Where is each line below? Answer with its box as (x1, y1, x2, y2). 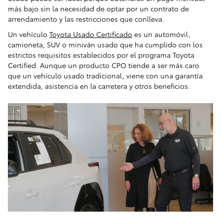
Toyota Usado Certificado (49, 29, 132, 39)
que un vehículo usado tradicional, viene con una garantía (8, 71, 203, 81)
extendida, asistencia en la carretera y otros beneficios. (8, 81, 190, 91)
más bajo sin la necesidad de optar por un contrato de (8, 3, 189, 14)
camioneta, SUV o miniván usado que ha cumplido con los (8, 39, 203, 50)
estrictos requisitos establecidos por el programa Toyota (8, 50, 194, 60)
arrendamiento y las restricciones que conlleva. (8, 14, 164, 24)
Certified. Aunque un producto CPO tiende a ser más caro (8, 60, 199, 71)
